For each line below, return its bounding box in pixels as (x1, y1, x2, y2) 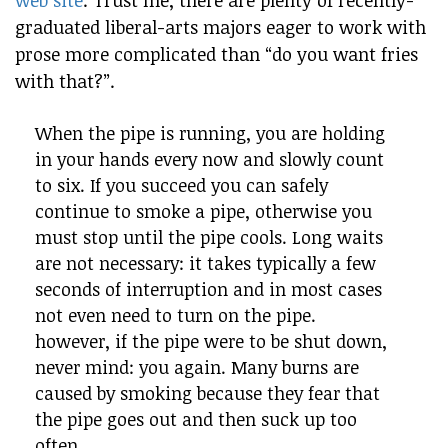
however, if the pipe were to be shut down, (35, 329, 387, 353)
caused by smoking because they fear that (35, 381, 380, 405)
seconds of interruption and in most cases (35, 277, 382, 301)
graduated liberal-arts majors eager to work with (15, 15, 426, 39)
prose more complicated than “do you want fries (15, 42, 418, 66)
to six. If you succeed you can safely (35, 173, 328, 197)
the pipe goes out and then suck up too (35, 407, 357, 431)
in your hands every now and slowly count (35, 147, 384, 171)
